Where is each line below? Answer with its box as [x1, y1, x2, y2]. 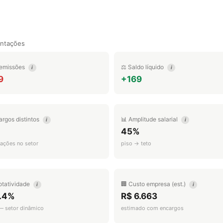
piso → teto [121, 140, 151, 147]
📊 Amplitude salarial [121, 115, 179, 123]
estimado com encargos [121, 205, 184, 212]
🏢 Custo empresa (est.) [121, 180, 187, 188]
